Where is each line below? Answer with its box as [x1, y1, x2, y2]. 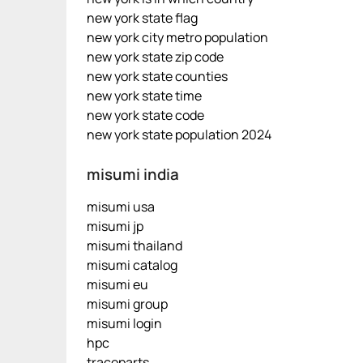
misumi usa [87, 198, 155, 216]
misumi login [87, 314, 162, 332]
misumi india [87, 164, 179, 185]
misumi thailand [87, 237, 182, 254]
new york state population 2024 [87, 126, 271, 143]
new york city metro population [87, 28, 268, 46]
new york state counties [87, 67, 228, 85]
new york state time [87, 87, 202, 105]
